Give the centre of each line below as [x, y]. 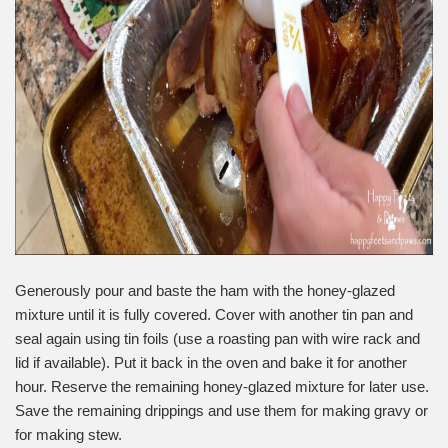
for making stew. [68, 434]
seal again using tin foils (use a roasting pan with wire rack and [217, 338]
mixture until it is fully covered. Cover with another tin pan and [214, 314]
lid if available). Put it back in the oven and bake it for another [211, 362]
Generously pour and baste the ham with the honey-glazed [205, 290]
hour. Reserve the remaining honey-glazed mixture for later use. [222, 386]
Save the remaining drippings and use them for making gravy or [221, 410]
